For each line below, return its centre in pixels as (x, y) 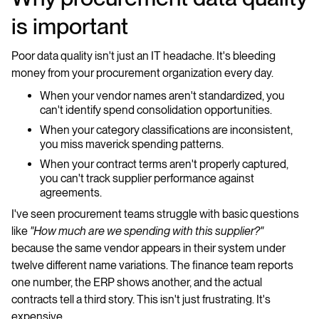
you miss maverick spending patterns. (133, 144)
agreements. (71, 193)
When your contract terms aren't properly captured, (164, 164)
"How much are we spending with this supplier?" (147, 231)
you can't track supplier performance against (147, 178)
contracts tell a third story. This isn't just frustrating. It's (141, 299)
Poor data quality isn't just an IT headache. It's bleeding (143, 56)
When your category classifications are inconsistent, (166, 130)
